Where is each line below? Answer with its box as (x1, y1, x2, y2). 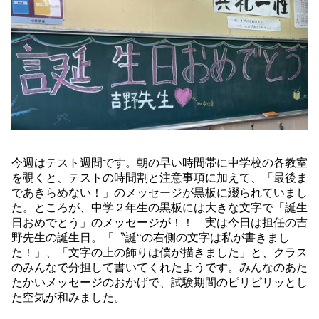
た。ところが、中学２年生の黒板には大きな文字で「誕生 (11, 202, 308, 214)
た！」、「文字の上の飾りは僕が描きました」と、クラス (11, 246, 308, 259)
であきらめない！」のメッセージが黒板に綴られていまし (11, 187, 308, 199)
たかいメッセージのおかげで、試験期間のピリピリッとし (11, 276, 308, 289)
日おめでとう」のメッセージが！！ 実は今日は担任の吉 (11, 216, 308, 229)
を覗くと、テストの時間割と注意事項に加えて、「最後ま (11, 172, 308, 184)
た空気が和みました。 (11, 291, 125, 304)
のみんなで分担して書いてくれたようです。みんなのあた (11, 261, 308, 274)
